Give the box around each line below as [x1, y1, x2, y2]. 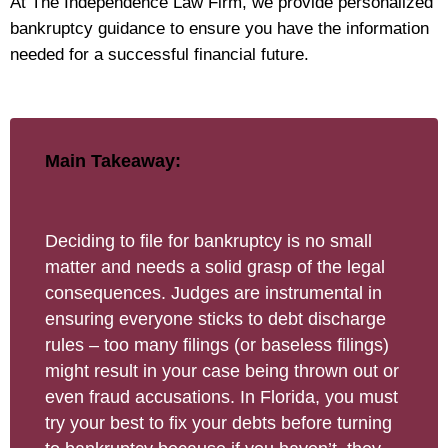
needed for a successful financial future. [10, 44, 309, 64]
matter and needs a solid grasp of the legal [45, 257, 385, 278]
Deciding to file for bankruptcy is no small [45, 231, 372, 252]
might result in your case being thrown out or [45, 361, 399, 382]
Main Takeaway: [45, 150, 186, 171]
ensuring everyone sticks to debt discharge [45, 309, 386, 330]
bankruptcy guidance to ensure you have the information [10, 18, 429, 38]
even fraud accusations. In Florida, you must [45, 387, 398, 408]
